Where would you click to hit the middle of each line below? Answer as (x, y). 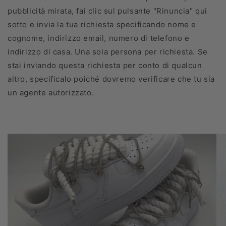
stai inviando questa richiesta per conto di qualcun (105, 65)
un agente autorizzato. (51, 93)
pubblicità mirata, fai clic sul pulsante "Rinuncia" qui (108, 11)
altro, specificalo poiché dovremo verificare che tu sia (111, 79)
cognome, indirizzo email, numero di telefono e (99, 38)
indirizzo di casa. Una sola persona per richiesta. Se (108, 52)
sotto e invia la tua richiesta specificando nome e (102, 24)
